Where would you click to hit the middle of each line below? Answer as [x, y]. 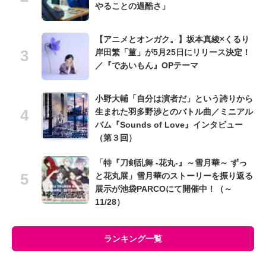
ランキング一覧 [133, 239]
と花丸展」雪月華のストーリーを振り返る [174, 176]
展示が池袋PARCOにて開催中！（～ [164, 189]
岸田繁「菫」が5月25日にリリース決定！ [173, 53]
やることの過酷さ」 [132, 6]
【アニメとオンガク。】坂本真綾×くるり [172, 39]
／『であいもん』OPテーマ [147, 66]
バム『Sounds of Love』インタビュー [169, 125]
